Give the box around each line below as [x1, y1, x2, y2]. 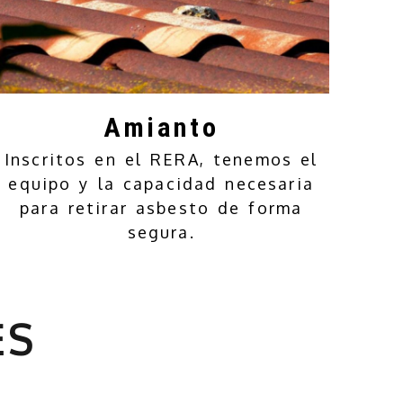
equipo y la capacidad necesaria [8, 173, 314, 193]
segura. [127, 221, 195, 242]
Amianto [103, 111, 219, 143]
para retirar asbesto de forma [20, 197, 303, 218]
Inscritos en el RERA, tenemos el [4, 148, 318, 169]
